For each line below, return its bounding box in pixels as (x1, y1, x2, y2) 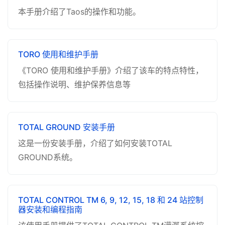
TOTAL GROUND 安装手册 (18, 122, 115, 132)
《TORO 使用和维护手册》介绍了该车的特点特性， (18, 65, 203, 75)
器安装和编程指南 (18, 204, 82, 214)
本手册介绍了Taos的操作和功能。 (18, 7, 141, 17)
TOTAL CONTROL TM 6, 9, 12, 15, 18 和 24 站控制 (18, 195, 203, 205)
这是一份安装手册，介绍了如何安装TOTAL (18, 138, 172, 148)
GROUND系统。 (18, 152, 77, 162)
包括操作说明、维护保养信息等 (18, 79, 131, 89)
